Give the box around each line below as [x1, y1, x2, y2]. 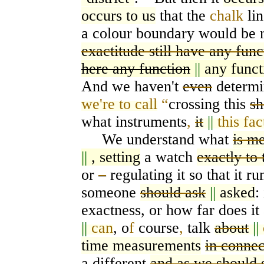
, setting [91, 148, 140, 166]
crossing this [169, 95, 250, 113]
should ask [140, 184, 206, 202]
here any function [81, 60, 190, 78]
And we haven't [81, 78, 183, 95]
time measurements [81, 237, 201, 255]
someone [81, 184, 140, 202]
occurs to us [81, 7, 156, 25]
